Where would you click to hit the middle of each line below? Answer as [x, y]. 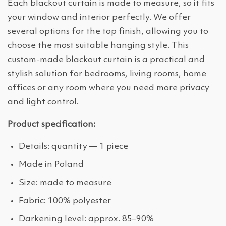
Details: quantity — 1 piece [73, 147]
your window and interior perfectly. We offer [99, 18]
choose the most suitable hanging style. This [98, 46]
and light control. [43, 102]
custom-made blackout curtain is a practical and [106, 60]
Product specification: [51, 125]
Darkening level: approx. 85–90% [86, 219]
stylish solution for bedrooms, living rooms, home [107, 74]
